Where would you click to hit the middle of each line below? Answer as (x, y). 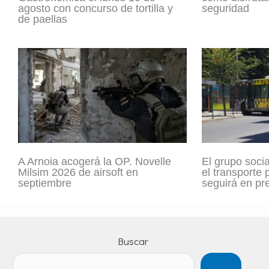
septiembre (45, 183)
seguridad (225, 8)
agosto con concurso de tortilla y (95, 8)
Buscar (133, 241)
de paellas (43, 19)
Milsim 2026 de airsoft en (78, 172)
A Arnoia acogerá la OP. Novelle (95, 161)
